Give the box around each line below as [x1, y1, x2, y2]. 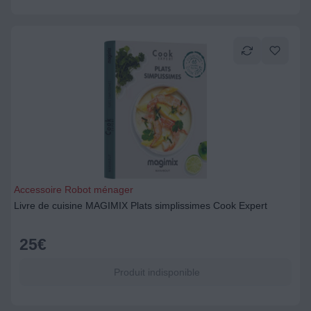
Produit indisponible [111, 267, 200, 278]
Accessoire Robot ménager [14, 184, 133, 195]
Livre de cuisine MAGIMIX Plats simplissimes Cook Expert [14, 200, 267, 211]
